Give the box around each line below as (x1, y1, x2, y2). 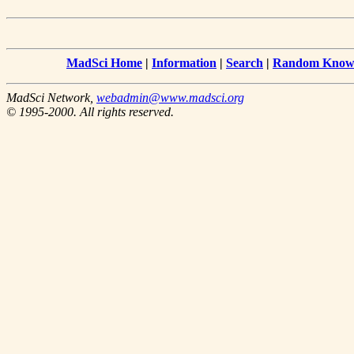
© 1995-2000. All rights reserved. (6, 105, 174, 119)
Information (152, 56, 217, 70)
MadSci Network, (6, 91, 96, 105)
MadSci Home (66, 56, 142, 70)
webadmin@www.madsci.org (96, 91, 244, 105)
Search (226, 56, 263, 70)
